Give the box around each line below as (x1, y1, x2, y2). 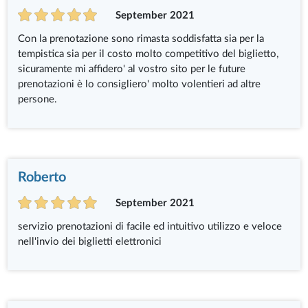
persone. (18, 93, 58, 104)
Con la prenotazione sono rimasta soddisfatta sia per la (18, 33, 265, 44)
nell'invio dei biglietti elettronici (18, 236, 162, 247)
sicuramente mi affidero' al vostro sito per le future (18, 63, 246, 74)
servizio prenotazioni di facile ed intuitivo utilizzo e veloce (18, 221, 283, 232)
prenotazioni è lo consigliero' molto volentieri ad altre (18, 78, 261, 89)
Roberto (18, 170, 67, 184)
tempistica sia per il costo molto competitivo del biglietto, (18, 48, 279, 59)
